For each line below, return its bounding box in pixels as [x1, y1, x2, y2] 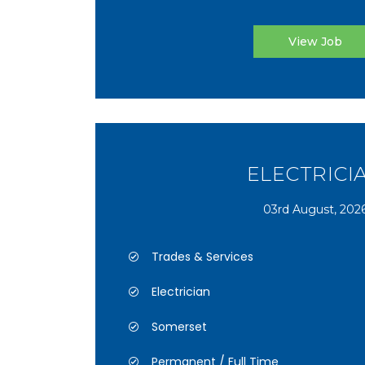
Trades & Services [152, 248, 253, 265]
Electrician [152, 284, 210, 300]
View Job [288, 34, 342, 49]
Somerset [152, 319, 207, 335]
